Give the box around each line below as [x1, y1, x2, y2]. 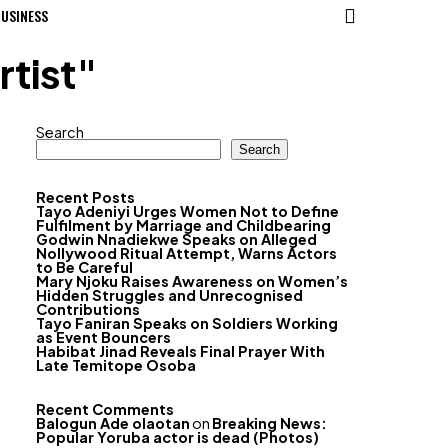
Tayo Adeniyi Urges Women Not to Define [36, 202, 339, 220]
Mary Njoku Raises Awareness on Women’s [36, 272, 348, 290]
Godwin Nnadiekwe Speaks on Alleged [36, 230, 317, 248]
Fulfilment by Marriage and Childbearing [36, 216, 331, 234]
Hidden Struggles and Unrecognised [36, 286, 303, 304]
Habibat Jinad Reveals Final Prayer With [36, 342, 325, 360]
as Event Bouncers [36, 328, 171, 346]
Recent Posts [36, 188, 135, 206]
